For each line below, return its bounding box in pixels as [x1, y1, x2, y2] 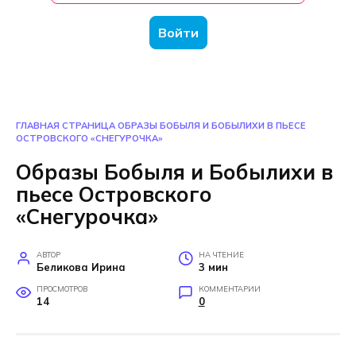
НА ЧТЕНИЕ [198, 249, 244, 259]
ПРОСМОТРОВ [36, 283, 87, 293]
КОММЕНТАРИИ [198, 283, 261, 293]
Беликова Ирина [36, 260, 126, 273]
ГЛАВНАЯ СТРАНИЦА [16, 120, 115, 131]
